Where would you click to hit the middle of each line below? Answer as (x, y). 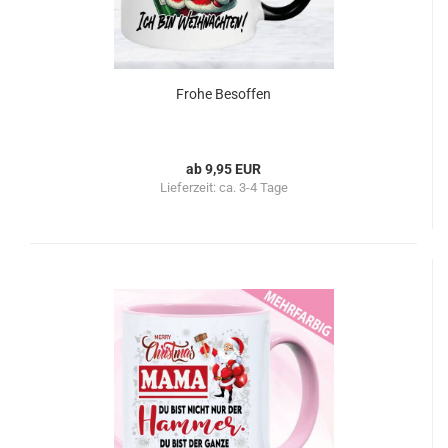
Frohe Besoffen (223, 94)
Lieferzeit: (189, 187)
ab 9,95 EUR (223, 169)
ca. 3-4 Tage (253, 187)
